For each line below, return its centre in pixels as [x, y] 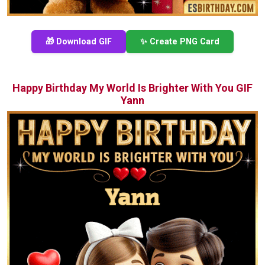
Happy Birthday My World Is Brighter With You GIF [132, 88]
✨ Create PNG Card [180, 41]
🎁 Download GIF [79, 41]
